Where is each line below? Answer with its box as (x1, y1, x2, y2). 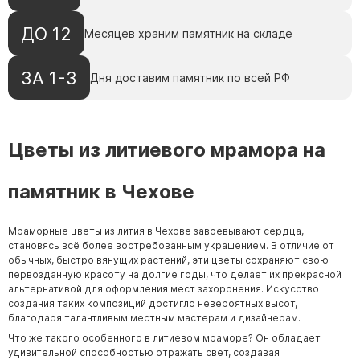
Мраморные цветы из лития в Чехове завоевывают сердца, (8, 225, 304, 238)
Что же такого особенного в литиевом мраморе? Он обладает (8, 332, 321, 345)
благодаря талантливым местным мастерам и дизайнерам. (8, 312, 301, 325)
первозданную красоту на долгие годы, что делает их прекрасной (8, 268, 342, 281)
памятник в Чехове (8, 180, 194, 204)
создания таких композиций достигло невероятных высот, (8, 297, 297, 310)
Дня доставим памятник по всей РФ (90, 71, 290, 85)
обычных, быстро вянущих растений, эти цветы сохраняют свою (8, 254, 329, 267)
